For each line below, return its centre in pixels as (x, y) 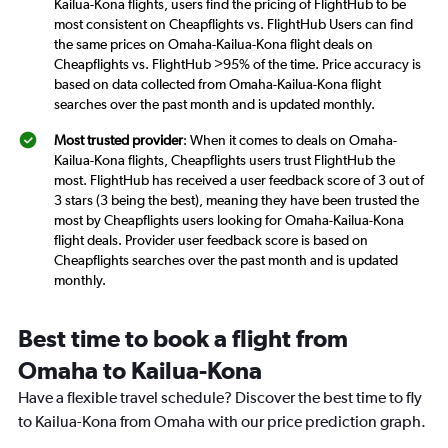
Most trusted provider (118, 140)
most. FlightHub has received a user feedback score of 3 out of (239, 180)
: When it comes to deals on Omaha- (290, 140)
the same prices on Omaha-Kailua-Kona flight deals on (213, 44)
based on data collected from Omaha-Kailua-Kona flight (217, 84)
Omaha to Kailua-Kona (140, 370)
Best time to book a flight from (183, 338)
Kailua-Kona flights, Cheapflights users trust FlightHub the (224, 160)
